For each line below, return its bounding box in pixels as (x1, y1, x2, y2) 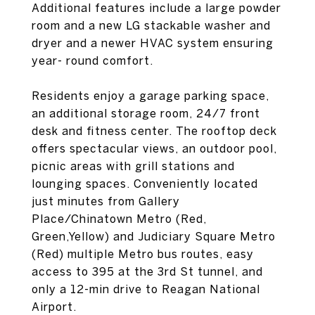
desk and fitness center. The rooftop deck (32, 124, 277, 137)
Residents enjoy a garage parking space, (32, 89, 269, 102)
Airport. (32, 300, 77, 313)
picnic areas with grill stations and (32, 160, 235, 172)
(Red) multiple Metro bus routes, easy (32, 247, 254, 260)
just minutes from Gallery (32, 195, 180, 207)
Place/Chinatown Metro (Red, (32, 212, 207, 225)
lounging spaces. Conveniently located (32, 177, 258, 190)
